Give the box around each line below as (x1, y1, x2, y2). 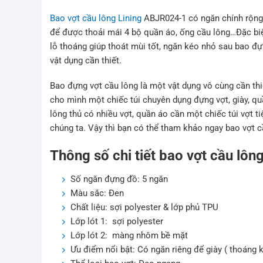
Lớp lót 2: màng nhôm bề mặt (70, 230, 188, 241)
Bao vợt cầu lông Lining (50, 12, 142, 23)
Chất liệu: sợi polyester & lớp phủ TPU (70, 201, 219, 213)
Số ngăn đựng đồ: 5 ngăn (70, 173, 168, 184)
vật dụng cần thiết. (50, 55, 122, 66)
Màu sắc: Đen (70, 187, 124, 198)
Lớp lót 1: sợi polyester (70, 215, 164, 227)
